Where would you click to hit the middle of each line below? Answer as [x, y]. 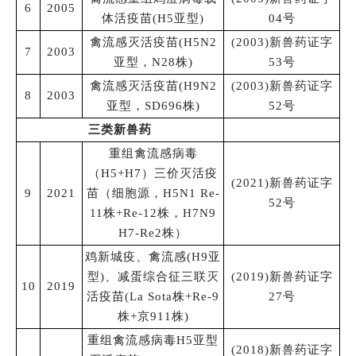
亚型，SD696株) [153, 105]
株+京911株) [153, 316]
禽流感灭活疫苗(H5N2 [153, 42]
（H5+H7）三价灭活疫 [153, 173]
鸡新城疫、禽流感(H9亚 [153, 256]
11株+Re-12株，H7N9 [153, 213]
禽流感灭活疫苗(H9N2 [153, 85]
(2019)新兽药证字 [282, 276]
